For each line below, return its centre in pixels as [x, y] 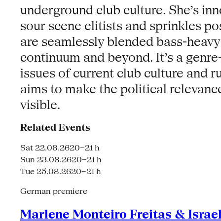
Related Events [55, 128]
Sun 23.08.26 [46, 160]
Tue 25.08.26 [45, 172]
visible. [40, 105]
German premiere [54, 191]
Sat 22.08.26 [45, 148]
